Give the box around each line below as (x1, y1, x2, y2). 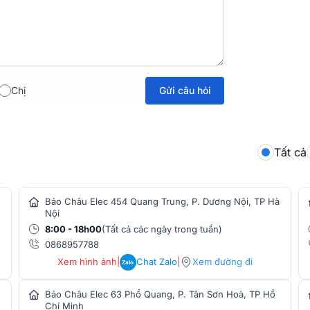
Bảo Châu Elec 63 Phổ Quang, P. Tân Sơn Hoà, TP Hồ (45, 288, 276, 300)
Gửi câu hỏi (158, 84, 211, 96)
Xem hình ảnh (57, 256, 117, 268)
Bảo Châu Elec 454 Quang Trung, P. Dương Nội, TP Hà (45, 195, 280, 207)
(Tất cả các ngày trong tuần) (102, 223, 223, 235)
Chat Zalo (136, 256, 177, 268)
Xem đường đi (192, 256, 253, 268)
